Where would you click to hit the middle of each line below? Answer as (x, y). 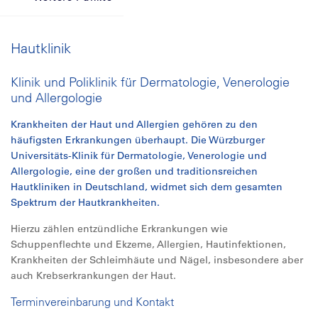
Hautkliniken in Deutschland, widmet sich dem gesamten (147, 187)
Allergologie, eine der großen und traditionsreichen (134, 171)
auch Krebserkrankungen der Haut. (93, 275)
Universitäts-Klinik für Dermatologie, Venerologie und (139, 155)
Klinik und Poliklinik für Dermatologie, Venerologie (150, 82)
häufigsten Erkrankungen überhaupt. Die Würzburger (138, 140)
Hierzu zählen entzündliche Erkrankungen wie (119, 229)
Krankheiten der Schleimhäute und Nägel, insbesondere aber (157, 260)
